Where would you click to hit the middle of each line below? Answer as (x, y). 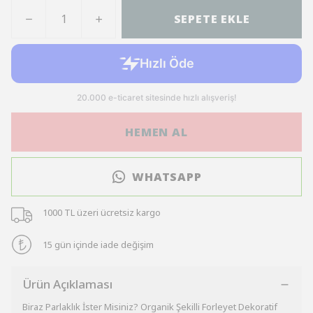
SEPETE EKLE (212, 19)
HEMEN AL (156, 132)
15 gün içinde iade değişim (98, 244)
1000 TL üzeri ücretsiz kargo (101, 212)
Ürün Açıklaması (67, 284)
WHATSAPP (167, 177)
